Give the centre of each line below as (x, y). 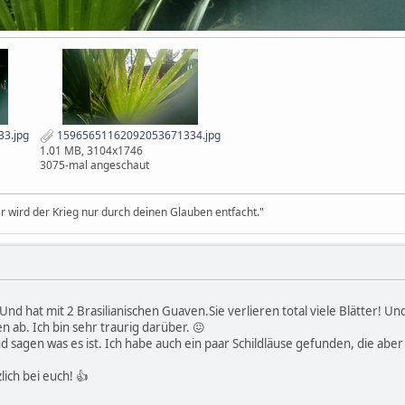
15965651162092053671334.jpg (137, 135)
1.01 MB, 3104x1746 (91, 150)
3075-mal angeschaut (94, 165)
